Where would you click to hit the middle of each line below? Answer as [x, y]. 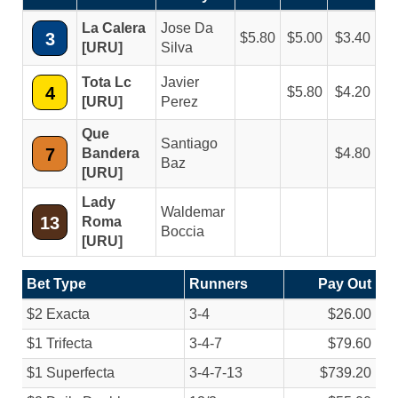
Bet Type [56, 284]
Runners [219, 284]
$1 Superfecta [71, 373]
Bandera [111, 153]
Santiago [189, 143]
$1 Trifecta [60, 343]
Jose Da [187, 28]
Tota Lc [107, 82]
